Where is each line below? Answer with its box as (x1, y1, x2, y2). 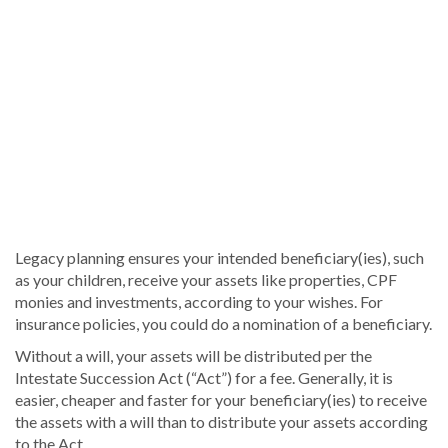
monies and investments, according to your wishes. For (15, 291, 383, 311)
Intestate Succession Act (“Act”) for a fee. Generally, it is (15, 367, 393, 387)
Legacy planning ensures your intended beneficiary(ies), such (15, 247, 424, 267)
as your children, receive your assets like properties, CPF (15, 269, 397, 289)
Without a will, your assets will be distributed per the (15, 345, 372, 365)
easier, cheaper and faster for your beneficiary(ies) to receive (15, 389, 427, 409)
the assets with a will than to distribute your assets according (15, 411, 428, 431)
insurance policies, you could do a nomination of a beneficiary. (15, 313, 432, 333)
